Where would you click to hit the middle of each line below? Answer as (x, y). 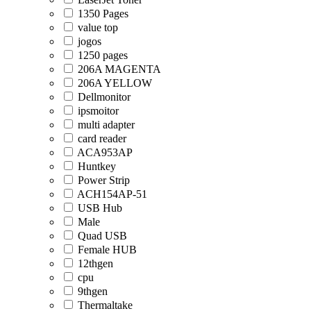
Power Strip (104, 180)
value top (98, 28)
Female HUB (107, 250)
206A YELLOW (115, 83)
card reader (102, 139)
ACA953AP (105, 153)
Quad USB (102, 236)
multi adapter (106, 125)
